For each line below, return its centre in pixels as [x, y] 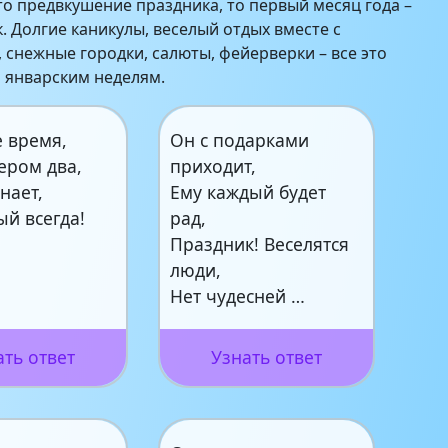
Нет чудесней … [238, 296]
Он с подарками [240, 140]
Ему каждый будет [248, 192]
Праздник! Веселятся [260, 244]
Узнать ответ [266, 357]
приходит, [213, 166]
